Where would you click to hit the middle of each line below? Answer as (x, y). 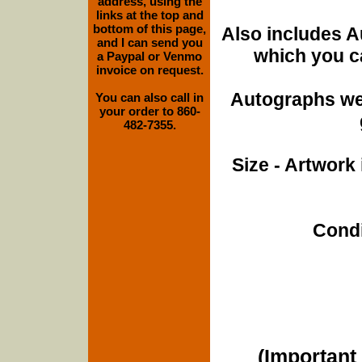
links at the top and (149, 15)
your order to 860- (149, 111)
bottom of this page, (149, 29)
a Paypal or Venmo (149, 56)
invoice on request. (149, 70)
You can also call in (149, 97)
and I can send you (149, 42)
